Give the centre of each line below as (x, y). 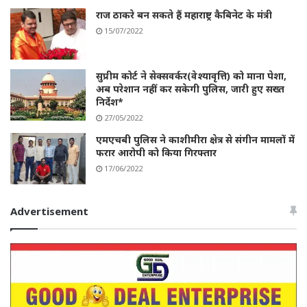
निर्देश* (110, 101)
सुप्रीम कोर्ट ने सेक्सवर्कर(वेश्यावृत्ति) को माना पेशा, (191, 75)
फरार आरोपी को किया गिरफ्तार (156, 152)
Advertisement (49, 211)
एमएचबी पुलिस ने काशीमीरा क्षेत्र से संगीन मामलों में (195, 139)
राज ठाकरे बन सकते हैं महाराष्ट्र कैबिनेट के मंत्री (184, 14)
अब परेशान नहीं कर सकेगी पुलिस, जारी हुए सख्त (190, 88)
